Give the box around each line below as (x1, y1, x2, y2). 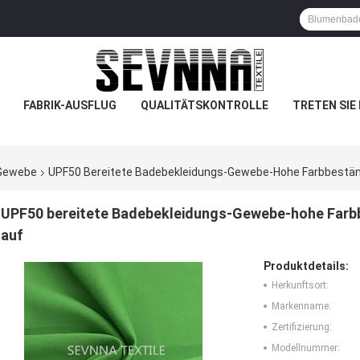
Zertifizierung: (272, 321, 332, 333)
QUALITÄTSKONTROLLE (140, 99, 268, 112)
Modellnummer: (272, 342, 340, 354)
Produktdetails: (264, 260, 349, 273)
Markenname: (272, 301, 331, 313)
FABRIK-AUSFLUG (22, 99, 117, 112)
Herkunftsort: (272, 280, 329, 292)
